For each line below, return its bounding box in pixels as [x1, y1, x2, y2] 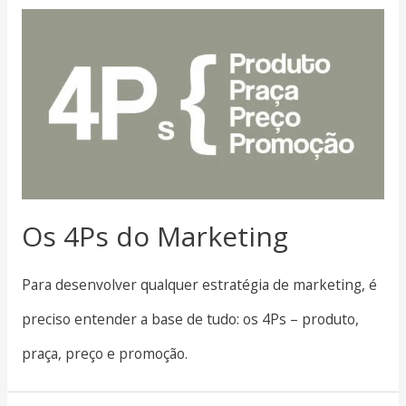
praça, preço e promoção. [21, 343, 188, 363]
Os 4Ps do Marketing [21, 217, 288, 256]
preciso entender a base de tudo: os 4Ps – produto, [21, 308, 359, 329]
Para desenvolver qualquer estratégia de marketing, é [21, 274, 377, 295]
